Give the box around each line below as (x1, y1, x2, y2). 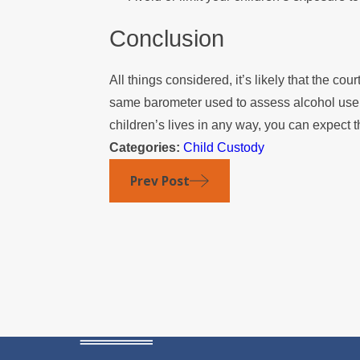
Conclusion (109, 26, 225, 52)
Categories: (109, 140, 184, 154)
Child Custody (183, 140, 265, 154)
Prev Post (130, 171, 190, 190)
